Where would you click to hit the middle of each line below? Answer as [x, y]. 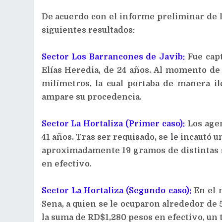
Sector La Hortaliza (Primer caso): [113, 124]
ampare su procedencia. [91, 97]
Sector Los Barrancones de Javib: [114, 57]
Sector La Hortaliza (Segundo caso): [118, 191]
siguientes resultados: [88, 30]
